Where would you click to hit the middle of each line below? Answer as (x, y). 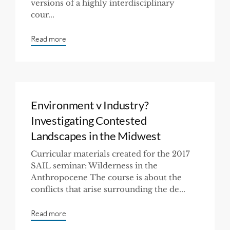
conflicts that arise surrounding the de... (108, 189)
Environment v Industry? (90, 105)
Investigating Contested (89, 120)
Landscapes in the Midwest (96, 136)
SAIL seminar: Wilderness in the (94, 165)
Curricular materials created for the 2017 (110, 154)
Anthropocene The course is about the (106, 177)
